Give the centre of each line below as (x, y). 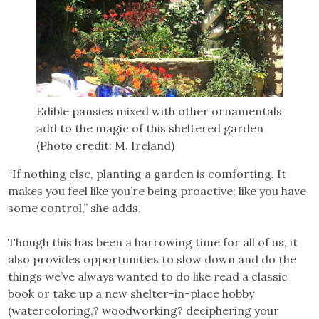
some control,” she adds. (75, 208)
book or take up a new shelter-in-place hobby (131, 293)
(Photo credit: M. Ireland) (106, 145)
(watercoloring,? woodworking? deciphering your (144, 310)
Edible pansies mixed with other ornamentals (159, 111)
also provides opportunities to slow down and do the (152, 259)
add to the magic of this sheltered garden (150, 128)
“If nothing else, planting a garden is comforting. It (147, 173)
